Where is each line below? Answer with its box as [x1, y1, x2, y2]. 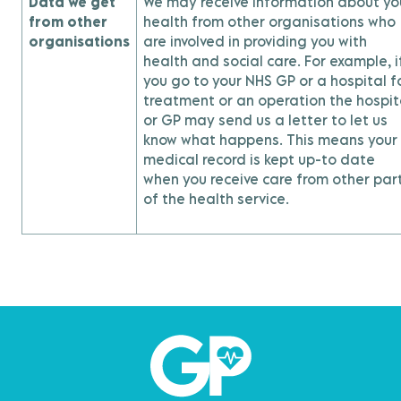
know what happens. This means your [143, 132, 397, 148]
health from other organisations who [143, 13, 396, 30]
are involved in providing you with [143, 33, 367, 49]
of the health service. [143, 191, 289, 207]
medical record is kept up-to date [143, 151, 375, 167]
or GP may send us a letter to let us [143, 112, 388, 128]
